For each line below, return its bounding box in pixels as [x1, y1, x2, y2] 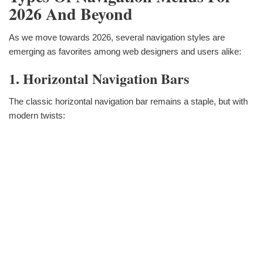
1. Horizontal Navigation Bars [9, 68, 189, 89]
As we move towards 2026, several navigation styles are [9, 32, 225, 43]
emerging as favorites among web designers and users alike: [9, 46, 241, 57]
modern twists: [9, 110, 65, 120]
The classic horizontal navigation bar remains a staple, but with [9, 96, 248, 106]
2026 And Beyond [9, 2, 133, 26]
